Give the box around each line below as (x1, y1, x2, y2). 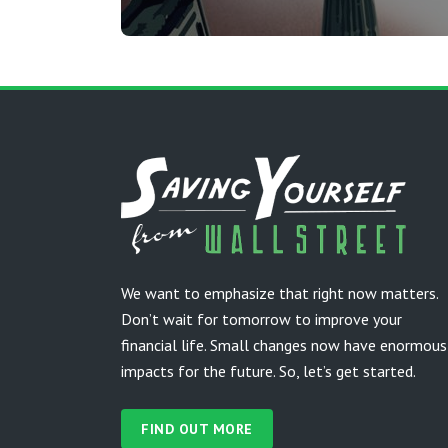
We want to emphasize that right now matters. (121, 283, 438, 303)
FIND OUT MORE (141, 420, 253, 438)
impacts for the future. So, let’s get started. (121, 361, 416, 381)
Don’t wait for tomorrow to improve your (121, 309, 402, 329)
